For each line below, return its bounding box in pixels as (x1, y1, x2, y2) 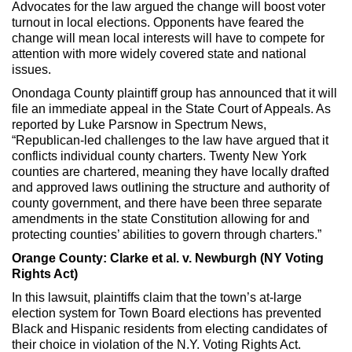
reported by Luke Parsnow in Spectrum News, (12, 117, 266, 131)
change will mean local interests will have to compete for (12, 31, 324, 45)
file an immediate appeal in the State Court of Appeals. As (12, 101, 331, 115)
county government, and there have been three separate (12, 196, 322, 210)
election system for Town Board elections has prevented (12, 306, 321, 320)
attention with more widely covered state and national (12, 46, 306, 60)
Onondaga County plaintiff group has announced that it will (12, 86, 337, 100)
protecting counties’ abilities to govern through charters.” (12, 227, 321, 241)
